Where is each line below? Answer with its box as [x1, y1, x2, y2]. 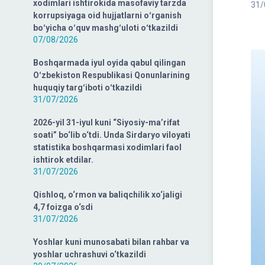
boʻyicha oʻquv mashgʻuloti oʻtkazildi [33, 23, 178, 33]
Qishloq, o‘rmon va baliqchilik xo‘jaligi [33, 190, 182, 199]
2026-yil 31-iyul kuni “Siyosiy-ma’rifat [33, 118, 180, 127]
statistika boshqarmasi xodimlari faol [33, 143, 182, 152]
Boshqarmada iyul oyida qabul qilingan [33, 58, 186, 67]
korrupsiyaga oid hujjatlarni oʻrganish [33, 11, 182, 20]
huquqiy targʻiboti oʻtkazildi [33, 83, 142, 92]
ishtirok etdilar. [33, 155, 93, 164]
